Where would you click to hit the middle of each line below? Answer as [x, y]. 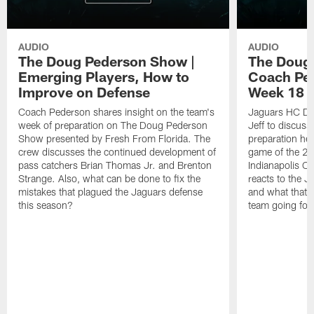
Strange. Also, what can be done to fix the [110, 179]
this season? [46, 205]
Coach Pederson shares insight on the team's [117, 112]
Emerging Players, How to [104, 77]
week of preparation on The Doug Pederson [113, 125]
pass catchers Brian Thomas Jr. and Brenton [115, 165]
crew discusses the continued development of [117, 152]
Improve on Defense [84, 92]
